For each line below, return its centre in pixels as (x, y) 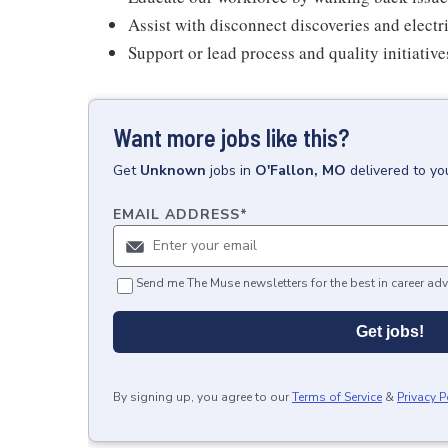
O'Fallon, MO (300, 170)
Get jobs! (390, 331)
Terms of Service (337, 397)
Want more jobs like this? (231, 137)
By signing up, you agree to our (201, 397)
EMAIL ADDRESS (176, 214)
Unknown (173, 170)
